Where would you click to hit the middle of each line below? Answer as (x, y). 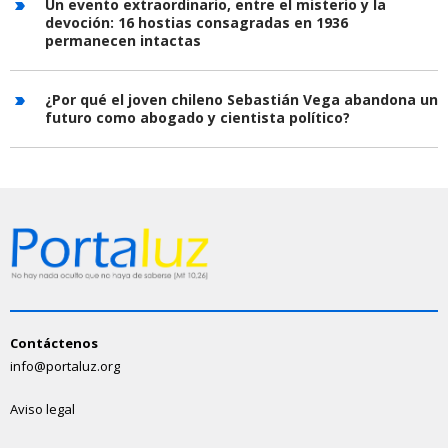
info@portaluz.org (65, 365)
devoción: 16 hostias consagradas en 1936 (196, 23)
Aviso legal (42, 408)
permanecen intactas (123, 41)
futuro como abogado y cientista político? (197, 118)
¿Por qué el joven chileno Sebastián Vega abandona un (241, 100)
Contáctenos (54, 342)
